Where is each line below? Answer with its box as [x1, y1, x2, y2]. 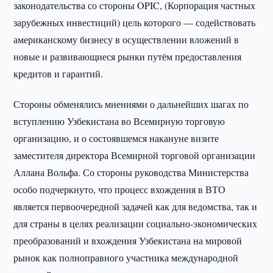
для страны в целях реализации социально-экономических [13, 217, 258, 230]
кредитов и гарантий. [13, 67, 104, 80]
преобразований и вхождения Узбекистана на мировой [13, 234, 243, 247]
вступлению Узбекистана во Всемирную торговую [13, 115, 225, 127]
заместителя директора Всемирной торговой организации [13, 149, 256, 161]
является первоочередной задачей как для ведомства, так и [13, 200, 258, 213]
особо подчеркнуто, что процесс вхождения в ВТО [13, 183, 226, 196]
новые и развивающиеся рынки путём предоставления [13, 50, 242, 63]
